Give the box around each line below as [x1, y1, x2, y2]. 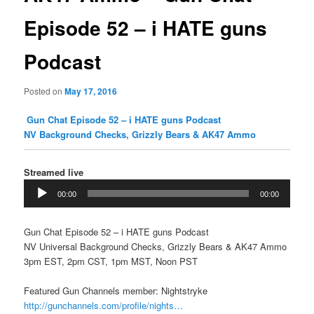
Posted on [24, 84, 65, 97]
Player [23, 193, 50, 207]
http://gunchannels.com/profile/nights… [24, 298, 184, 312]
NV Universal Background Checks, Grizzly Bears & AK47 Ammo [24, 239, 287, 253]
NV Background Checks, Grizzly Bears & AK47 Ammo [24, 127, 259, 141]
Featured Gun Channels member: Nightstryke [24, 283, 208, 297]
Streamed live [24, 165, 84, 179]
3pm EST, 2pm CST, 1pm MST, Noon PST [24, 254, 198, 268]
